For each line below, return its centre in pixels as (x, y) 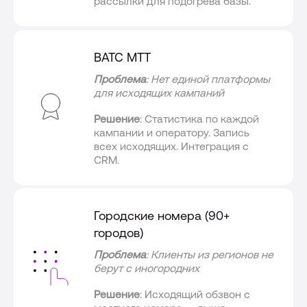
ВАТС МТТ (123, 57)
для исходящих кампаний (159, 92)
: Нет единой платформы (208, 78)
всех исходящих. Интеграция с (172, 146)
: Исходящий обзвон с (195, 294)
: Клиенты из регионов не (210, 255)
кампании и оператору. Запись (172, 132)
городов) (119, 233)
